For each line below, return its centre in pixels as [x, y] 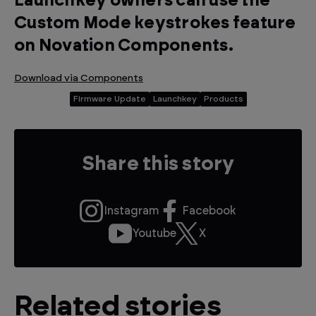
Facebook [208, 211]
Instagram [131, 211]
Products [223, 99]
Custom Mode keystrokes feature [155, 24]
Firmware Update [109, 99]
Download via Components [79, 79]
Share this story [158, 165]
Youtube [154, 234]
